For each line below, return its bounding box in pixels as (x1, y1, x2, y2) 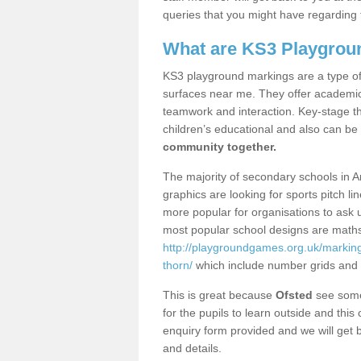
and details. (163, 342, 225, 355)
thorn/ (163, 259, 193, 272)
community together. (163, 140, 276, 153)
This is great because (163, 288, 276, 301)
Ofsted (276, 288, 313, 301)
